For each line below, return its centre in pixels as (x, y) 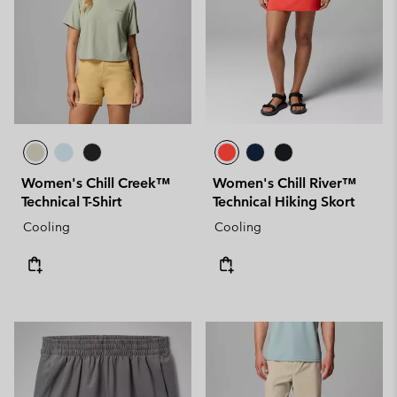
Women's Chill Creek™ (96, 183)
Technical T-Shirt (71, 201)
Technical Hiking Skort (284, 201)
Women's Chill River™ (284, 183)
